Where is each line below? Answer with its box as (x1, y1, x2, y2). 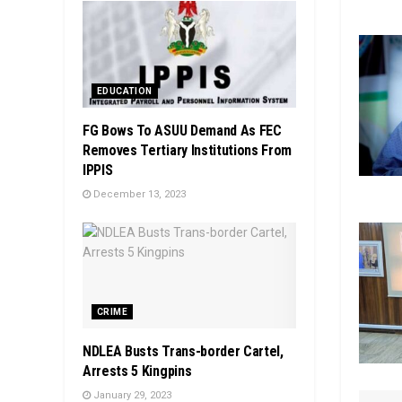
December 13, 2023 (91, 188, 186, 200)
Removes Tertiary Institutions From (83, 141, 293, 159)
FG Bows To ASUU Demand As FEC (83, 121, 282, 139)
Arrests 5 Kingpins (83, 363, 192, 380)
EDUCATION (97, 85, 153, 96)
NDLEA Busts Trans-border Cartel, (83, 343, 284, 361)
